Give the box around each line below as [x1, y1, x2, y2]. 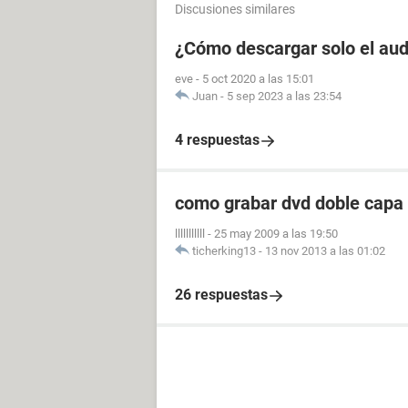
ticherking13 [192, 244, 256, 258]
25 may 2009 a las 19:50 [214, 227, 338, 240]
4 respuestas [175, 131, 260, 148]
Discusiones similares [175, 2, 295, 16]
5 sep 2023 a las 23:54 [227, 89, 342, 103]
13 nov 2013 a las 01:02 [265, 244, 385, 258]
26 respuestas [175, 286, 268, 303]
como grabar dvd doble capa [175, 192, 403, 214]
